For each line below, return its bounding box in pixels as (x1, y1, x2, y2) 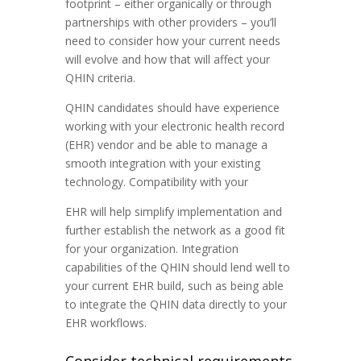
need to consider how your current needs (64, 33, 280, 49)
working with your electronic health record (64, 118, 284, 135)
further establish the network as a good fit (64, 222, 285, 239)
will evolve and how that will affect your (64, 52, 270, 68)
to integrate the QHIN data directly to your (64, 297, 287, 313)
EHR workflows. (64, 315, 147, 331)
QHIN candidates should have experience (64, 100, 280, 116)
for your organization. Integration (64, 241, 239, 257)
